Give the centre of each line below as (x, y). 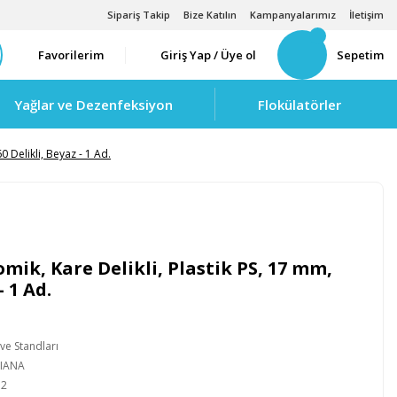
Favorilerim (71, 54)
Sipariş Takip (139, 15)
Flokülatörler (300, 104)
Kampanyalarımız (293, 15)
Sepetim (360, 54)
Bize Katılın (210, 15)
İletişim (366, 15)
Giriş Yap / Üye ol (208, 54)
